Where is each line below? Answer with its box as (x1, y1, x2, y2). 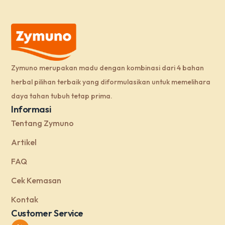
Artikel (11, 137, 37, 148)
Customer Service (11, 207, 83, 219)
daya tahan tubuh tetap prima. (11, 91, 113, 101)
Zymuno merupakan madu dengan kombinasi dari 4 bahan (11, 63, 204, 73)
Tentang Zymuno (11, 118, 74, 129)
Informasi (11, 103, 51, 116)
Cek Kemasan (11, 175, 62, 186)
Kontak (11, 194, 39, 205)
